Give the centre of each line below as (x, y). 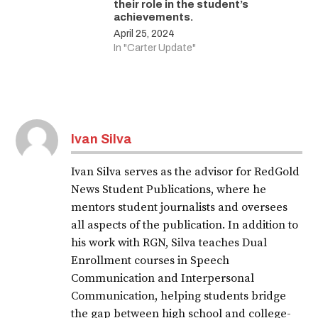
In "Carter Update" (155, 48)
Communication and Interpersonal (163, 279)
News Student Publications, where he (169, 190)
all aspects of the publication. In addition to (185, 225)
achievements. (154, 17)
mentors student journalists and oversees (180, 208)
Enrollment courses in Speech (150, 261)
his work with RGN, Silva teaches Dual (169, 243)
